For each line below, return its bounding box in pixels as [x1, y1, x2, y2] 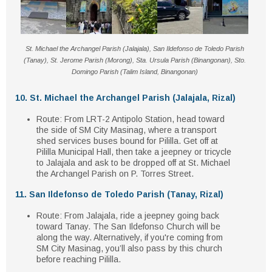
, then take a [111, 147, 161, 157]
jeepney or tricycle [161, 147, 231, 157]
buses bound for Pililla [93, 136, 178, 146]
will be [194, 222, 220, 231]
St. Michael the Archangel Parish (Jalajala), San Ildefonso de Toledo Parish [25, 45, 244, 52]
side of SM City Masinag [51, 125, 143, 135]
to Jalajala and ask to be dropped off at [36, 158, 188, 168]
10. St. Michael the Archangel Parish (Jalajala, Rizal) [15, 93, 236, 103]
